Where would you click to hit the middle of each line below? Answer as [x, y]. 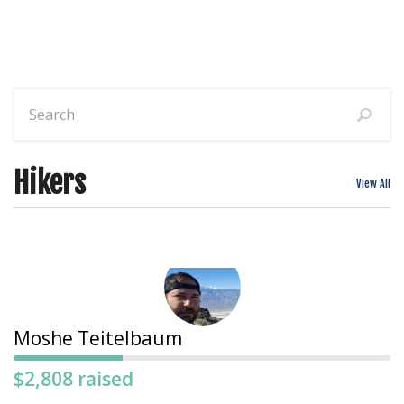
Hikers [50, 184]
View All [373, 184]
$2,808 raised [73, 379]
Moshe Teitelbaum [98, 339]
